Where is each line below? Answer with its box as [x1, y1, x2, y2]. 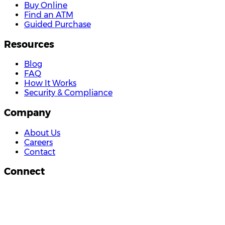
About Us [24, 128, 60, 138]
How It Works [24, 78, 76, 88]
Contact [24, 147, 55, 157]
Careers [24, 137, 53, 147]
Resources [4, 38, 54, 50]
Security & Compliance [24, 88, 113, 98]
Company [4, 106, 51, 119]
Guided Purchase [24, 19, 91, 29]
